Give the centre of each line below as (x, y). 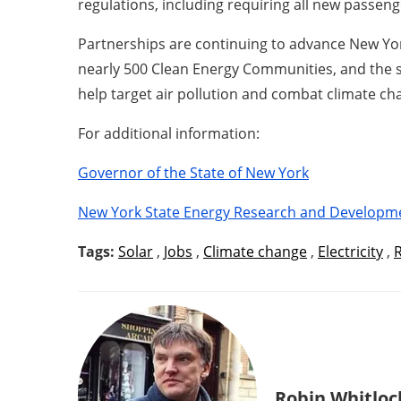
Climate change (255, 252)
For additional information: (169, 133)
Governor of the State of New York (193, 173)
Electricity (350, 252)
